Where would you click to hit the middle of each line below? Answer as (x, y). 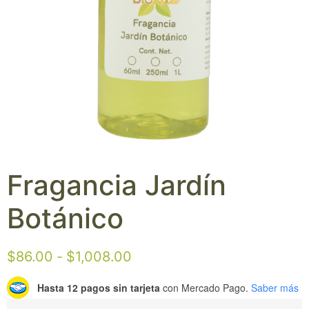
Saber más (275, 287)
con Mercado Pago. (204, 287)
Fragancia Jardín (117, 185)
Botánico (65, 218)
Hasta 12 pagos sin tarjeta (99, 287)
